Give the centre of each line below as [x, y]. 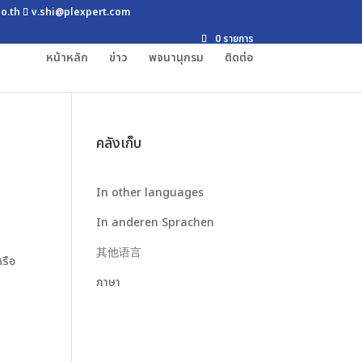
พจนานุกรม [176, 58]
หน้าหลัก [67, 58]
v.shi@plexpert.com [81, 12]
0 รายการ [234, 39]
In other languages [150, 193]
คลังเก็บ [119, 143]
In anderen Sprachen [156, 223]
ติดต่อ [239, 58]
